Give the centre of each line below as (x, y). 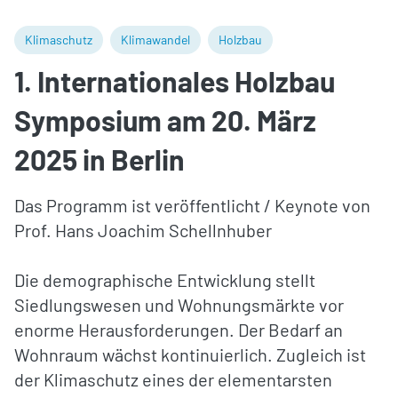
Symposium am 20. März (165, 119)
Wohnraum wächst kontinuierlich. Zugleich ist (190, 354)
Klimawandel (155, 39)
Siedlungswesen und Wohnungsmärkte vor (179, 304)
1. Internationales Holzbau (175, 80)
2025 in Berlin (99, 159)
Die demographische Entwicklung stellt (165, 279)
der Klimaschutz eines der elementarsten (173, 379)
